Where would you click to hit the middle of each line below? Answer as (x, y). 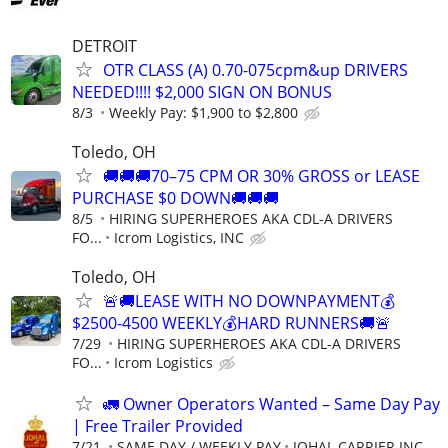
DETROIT (104, 45)
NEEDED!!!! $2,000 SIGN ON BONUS (202, 91)
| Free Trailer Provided (157, 426)
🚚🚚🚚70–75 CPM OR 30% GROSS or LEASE (261, 176)
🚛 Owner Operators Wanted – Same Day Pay (271, 404)
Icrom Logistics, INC (179, 238)
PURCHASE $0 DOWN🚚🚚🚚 (175, 198)
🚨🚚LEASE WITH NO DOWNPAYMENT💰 (249, 301)
